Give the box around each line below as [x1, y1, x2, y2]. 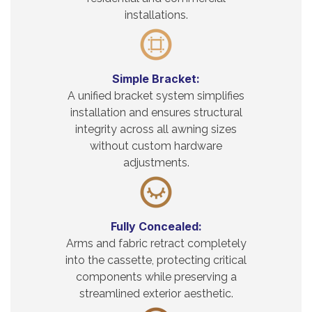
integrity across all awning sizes [75, 122, 237, 136]
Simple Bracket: [112, 71, 200, 86]
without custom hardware [90, 139, 222, 153]
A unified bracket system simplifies [68, 88, 244, 102]
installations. [124, 8, 188, 22]
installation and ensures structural [70, 105, 242, 119]
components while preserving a [75, 270, 237, 283]
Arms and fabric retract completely [65, 236, 247, 250]
